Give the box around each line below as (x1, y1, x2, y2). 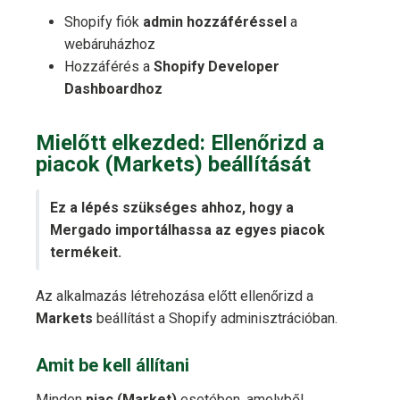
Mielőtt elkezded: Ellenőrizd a (36, 130, 324, 156)
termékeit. (50, 244, 121, 262)
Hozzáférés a (64, 58, 154, 76)
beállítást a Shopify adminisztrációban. (93, 310, 337, 328)
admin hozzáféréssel (143, 13, 287, 31)
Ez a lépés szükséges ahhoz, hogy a (50, 199, 294, 217)
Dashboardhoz (64, 80, 162, 98)
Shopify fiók (64, 13, 143, 31)
